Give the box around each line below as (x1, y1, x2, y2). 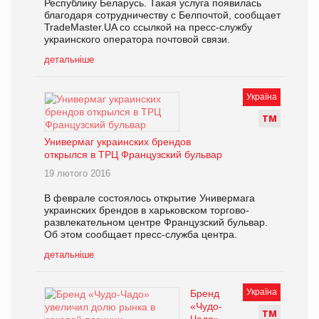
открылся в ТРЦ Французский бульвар (44, 149, 222, 161)
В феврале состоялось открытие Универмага (44, 192, 255, 204)
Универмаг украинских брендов (44, 136, 191, 148)
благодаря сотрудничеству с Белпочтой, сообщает (44, 9, 281, 21)
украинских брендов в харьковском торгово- (44, 204, 249, 216)
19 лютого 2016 (44, 168, 110, 179)
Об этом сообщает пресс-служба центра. (44, 229, 237, 241)
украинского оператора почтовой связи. (44, 33, 230, 46)
